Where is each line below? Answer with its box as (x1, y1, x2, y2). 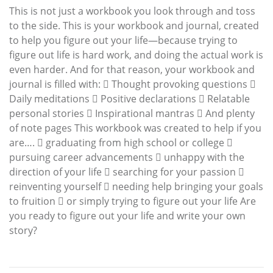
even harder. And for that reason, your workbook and (9, 63, 255, 77)
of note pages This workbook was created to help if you (9, 121, 261, 135)
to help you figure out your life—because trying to (9, 34, 238, 48)
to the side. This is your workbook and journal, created (9, 19, 259, 33)
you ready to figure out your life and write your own (9, 209, 246, 223)
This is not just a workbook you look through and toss (9, 4, 255, 18)
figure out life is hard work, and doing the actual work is (9, 48, 263, 62)
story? (9, 224, 37, 238)
